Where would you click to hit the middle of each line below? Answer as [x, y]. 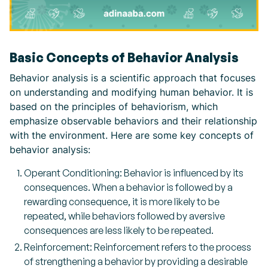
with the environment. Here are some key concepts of [132, 135]
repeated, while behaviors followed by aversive [124, 216]
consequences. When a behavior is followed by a [128, 187]
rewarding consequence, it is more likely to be [122, 202]
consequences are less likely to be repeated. [119, 230]
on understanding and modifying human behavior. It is [131, 92]
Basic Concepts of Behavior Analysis [124, 57]
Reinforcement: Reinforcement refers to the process [138, 247]
